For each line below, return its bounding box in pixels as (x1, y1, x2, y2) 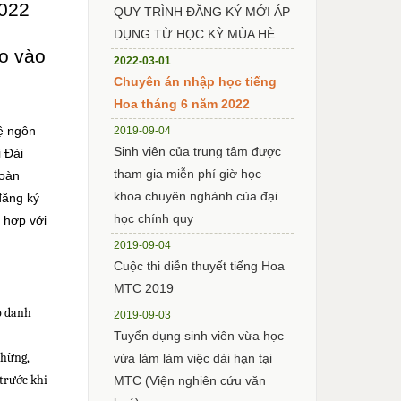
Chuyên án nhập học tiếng (114, 73, 277, 89)
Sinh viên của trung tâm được (114, 143, 282, 158)
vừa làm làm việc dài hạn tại (114, 350, 273, 365)
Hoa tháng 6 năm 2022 (114, 96, 251, 111)
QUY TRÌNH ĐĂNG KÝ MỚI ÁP (114, 4, 291, 19)
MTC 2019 (114, 280, 175, 295)
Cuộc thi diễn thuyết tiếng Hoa (114, 258, 286, 273)
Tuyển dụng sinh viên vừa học (114, 328, 285, 343)
